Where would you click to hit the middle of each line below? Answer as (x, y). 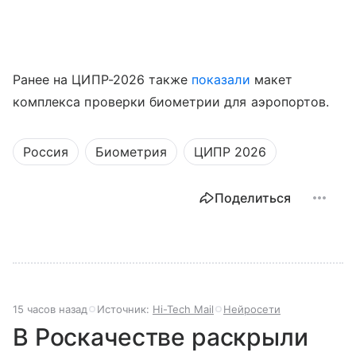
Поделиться (253, 198)
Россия (46, 152)
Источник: (125, 309)
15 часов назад (50, 309)
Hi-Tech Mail (183, 309)
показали (221, 79)
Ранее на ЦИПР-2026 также (103, 79)
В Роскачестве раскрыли (161, 337)
